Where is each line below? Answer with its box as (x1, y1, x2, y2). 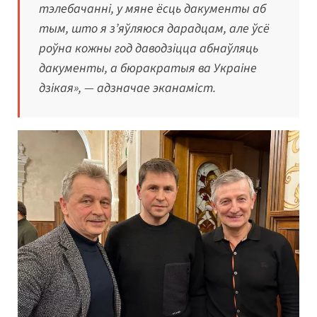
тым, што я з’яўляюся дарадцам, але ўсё (39, 20, 270, 38)
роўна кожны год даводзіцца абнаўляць (39, 40, 258, 58)
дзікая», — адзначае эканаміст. (39, 79, 216, 98)
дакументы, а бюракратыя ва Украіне (39, 59, 257, 78)
